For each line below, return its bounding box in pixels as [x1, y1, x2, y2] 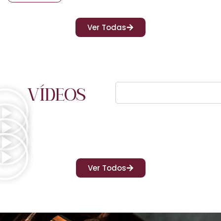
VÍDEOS [27, 85, 86, 105]
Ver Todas [87, 22, 126, 33]
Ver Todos [87, 162, 126, 173]
